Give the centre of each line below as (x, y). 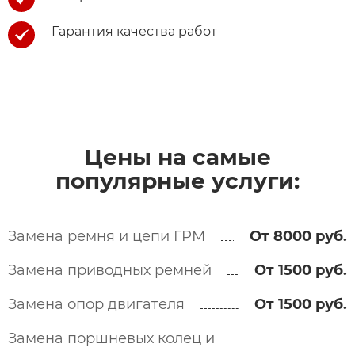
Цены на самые (177, 157)
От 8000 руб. (298, 236)
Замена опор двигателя (96, 304)
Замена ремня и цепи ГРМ (107, 236)
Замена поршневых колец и (111, 338)
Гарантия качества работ (134, 31)
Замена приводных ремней (110, 270)
